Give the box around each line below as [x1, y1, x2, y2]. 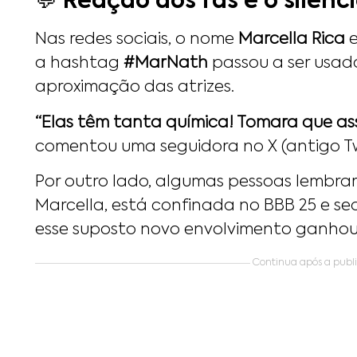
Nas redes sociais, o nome [35, 32, 238, 49]
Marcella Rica [238, 32, 345, 49]
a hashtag [35, 56, 124, 73]
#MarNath [124, 56, 208, 73]
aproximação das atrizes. [35, 80, 234, 96]
